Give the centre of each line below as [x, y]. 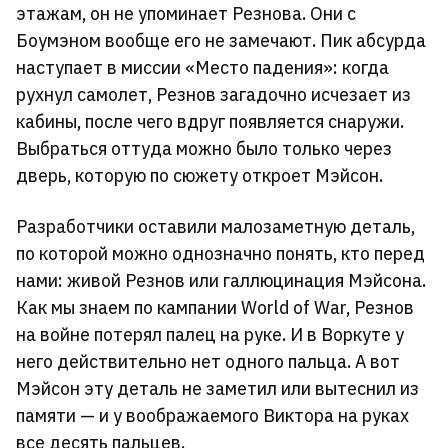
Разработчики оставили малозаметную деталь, [215, 226]
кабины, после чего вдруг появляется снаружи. [210, 121]
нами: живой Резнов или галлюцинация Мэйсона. [221, 280]
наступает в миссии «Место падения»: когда [202, 67]
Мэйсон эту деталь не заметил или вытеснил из [217, 388]
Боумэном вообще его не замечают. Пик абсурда [221, 40]
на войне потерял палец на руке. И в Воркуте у [210, 334]
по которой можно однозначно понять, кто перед [220, 253]
